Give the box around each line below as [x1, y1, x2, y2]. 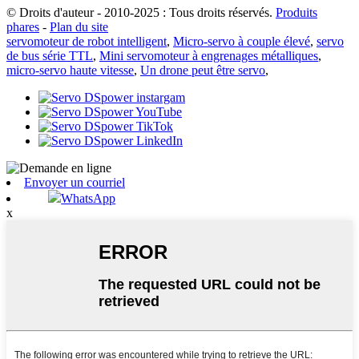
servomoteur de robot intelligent [6, 34, 167, 48]
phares [6, 19, 39, 34]
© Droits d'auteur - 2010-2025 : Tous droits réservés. [6, 5, 272, 19]
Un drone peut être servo [140, 63, 265, 77]
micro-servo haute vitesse [6, 63, 134, 77]
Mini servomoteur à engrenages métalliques [99, 48, 318, 63]
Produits [276, 5, 317, 19]
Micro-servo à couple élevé [173, 34, 310, 48]
